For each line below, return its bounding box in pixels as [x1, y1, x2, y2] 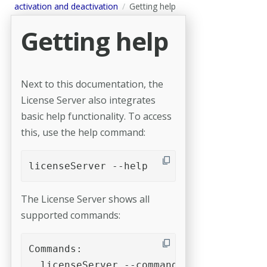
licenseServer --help [28, 160, 148, 172]
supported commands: [20, 208, 120, 222]
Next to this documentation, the [20, 77, 163, 91]
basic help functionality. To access [20, 109, 172, 123]
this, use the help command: [20, 125, 145, 139]
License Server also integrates [20, 93, 156, 107]
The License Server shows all [20, 192, 150, 206]
